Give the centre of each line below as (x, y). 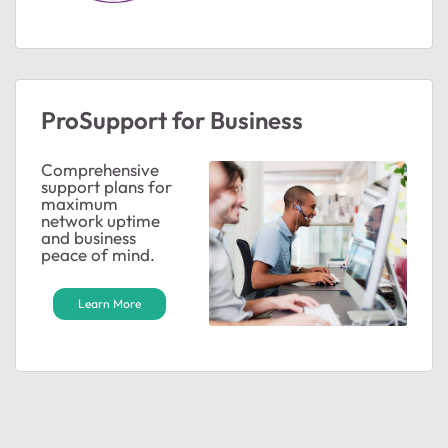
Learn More (110, 303)
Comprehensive (100, 169)
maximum (79, 203)
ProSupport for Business (172, 120)
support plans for (106, 186)
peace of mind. (98, 254)
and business (88, 237)
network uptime (100, 220)
